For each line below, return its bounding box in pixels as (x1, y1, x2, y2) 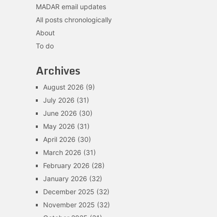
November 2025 (43, 201, 95, 209)
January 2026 (43, 174, 87, 183)
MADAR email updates (35, 2, 106, 11)
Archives (35, 62, 80, 79)
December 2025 (43, 187, 94, 196)
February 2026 (43, 161, 90, 170)
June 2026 (43, 109, 77, 117)
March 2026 (43, 148, 81, 156)
